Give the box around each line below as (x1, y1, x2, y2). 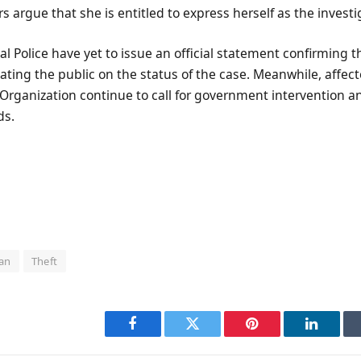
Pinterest (251, 328, 302, 343)
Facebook (131, 328, 189, 343)
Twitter (191, 328, 234, 343)
